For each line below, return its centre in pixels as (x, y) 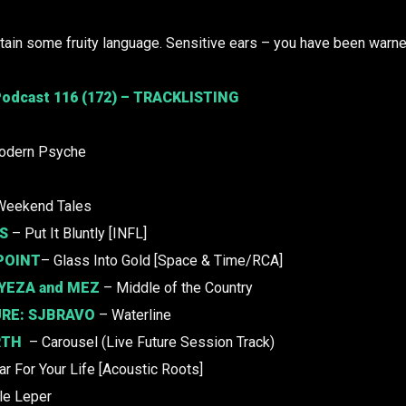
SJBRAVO (62, 315)
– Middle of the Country (176, 288)
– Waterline (133, 315)
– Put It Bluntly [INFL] (79, 234)
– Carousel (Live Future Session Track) (150, 343)
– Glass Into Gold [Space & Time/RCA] (162, 261)
